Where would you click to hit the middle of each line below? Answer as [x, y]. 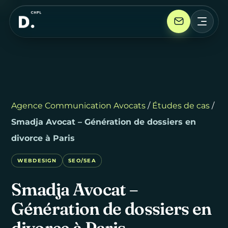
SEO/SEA [82, 160]
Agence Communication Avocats [79, 106]
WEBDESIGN [37, 160]
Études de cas [181, 106]
